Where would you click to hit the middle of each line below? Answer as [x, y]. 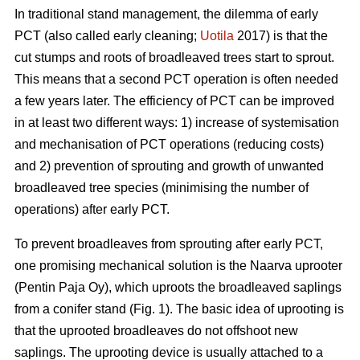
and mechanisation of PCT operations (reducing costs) [169, 145]
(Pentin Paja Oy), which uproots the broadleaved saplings [178, 288]
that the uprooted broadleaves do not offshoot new [156, 331]
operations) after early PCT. [92, 210]
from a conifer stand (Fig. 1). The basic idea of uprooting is [179, 309]
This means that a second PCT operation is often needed [176, 80]
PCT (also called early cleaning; [107, 36]
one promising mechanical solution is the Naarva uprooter [178, 266]
